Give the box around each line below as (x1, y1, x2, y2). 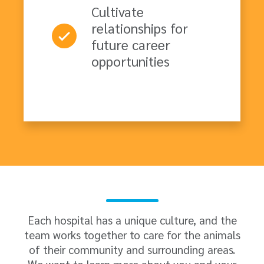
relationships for (91, 19, 188, 37)
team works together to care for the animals (24, 227, 240, 242)
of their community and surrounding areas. (29, 242, 235, 257)
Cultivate (91, 2, 144, 21)
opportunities (91, 52, 170, 70)
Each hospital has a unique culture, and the (27, 213, 237, 227)
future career (91, 35, 170, 54)
